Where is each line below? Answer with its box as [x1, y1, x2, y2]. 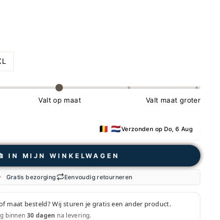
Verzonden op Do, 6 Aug [121, 125, 192, 133]
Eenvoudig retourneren [64, 173, 133, 181]
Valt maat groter [146, 95, 200, 104]
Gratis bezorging [6, 173, 56, 181]
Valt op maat [38, 95, 81, 104]
